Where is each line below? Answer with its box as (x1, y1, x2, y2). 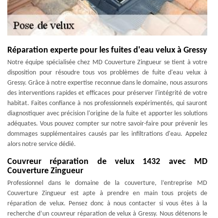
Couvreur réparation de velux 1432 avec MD (7, 157, 207, 166)
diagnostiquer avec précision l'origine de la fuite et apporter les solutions (7, 110, 207, 117)
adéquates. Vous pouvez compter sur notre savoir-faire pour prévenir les (7, 120, 207, 127)
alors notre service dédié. (7, 141, 76, 148)
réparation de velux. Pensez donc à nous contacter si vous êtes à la (7, 200, 207, 207)
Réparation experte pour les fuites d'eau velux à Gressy (7, 46, 207, 55)
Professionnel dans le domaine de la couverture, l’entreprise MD (7, 180, 207, 187)
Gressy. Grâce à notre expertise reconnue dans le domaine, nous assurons (7, 79, 207, 87)
